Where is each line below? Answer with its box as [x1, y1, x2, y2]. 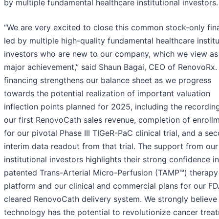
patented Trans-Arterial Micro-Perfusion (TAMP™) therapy [4, 167, 218, 177]
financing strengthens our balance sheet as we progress [4, 75, 211, 85]
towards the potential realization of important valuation [4, 88, 210, 98]
